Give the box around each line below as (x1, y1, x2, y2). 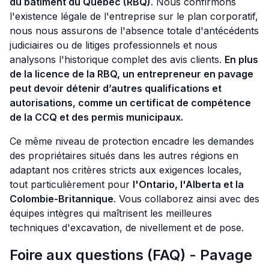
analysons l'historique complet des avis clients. (10, 53, 225, 66)
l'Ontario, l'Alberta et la (133, 178, 244, 191)
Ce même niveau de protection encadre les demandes (10, 135, 254, 148)
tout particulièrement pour (10, 178, 133, 191)
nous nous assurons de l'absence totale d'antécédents (10, 25, 259, 37)
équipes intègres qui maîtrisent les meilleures (10, 207, 212, 220)
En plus (225, 53, 258, 66)
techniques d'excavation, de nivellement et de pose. (10, 222, 244, 234)
